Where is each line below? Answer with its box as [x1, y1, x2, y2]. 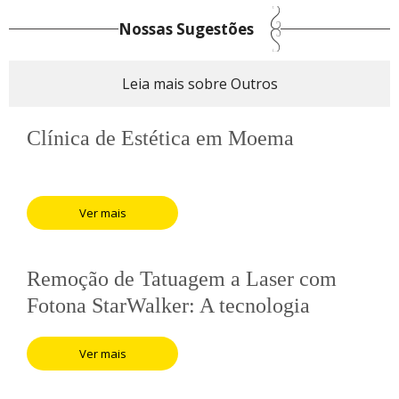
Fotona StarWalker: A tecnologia [27, 293, 310, 317]
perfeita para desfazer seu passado [27, 320, 321, 344]
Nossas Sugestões [118, 18, 254, 39]
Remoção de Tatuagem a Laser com [27, 266, 337, 290]
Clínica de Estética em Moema [27, 126, 294, 150]
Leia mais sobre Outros [121, 73, 278, 94]
